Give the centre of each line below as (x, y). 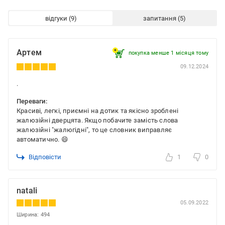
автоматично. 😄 (42, 140)
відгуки (56, 18)
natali (27, 191)
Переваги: (32, 101)
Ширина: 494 (33, 215)
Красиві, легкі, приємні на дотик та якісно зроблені (98, 111)
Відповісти (45, 157)
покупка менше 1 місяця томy (168, 53)
